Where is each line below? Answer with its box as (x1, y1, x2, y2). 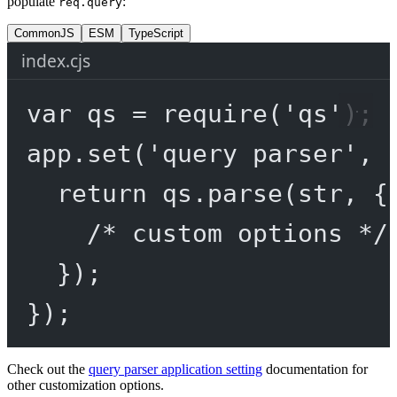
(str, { (282, 178, 388, 207)
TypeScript (128, 26, 183, 40)
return (56, 178, 147, 207)
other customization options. (7, 377, 164, 393)
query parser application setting (89, 361, 262, 377)
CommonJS (14, 26, 74, 40)
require (161, 98, 268, 128)
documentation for (262, 361, 368, 377)
